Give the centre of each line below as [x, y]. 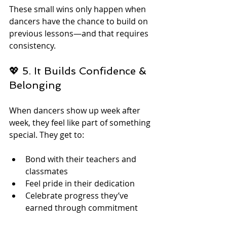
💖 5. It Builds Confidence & [79, 71]
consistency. [32, 46]
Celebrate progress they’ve [78, 196]
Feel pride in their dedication [80, 184]
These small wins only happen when [79, 9]
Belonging [35, 85]
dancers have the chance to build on [80, 22]
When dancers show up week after [76, 111]
